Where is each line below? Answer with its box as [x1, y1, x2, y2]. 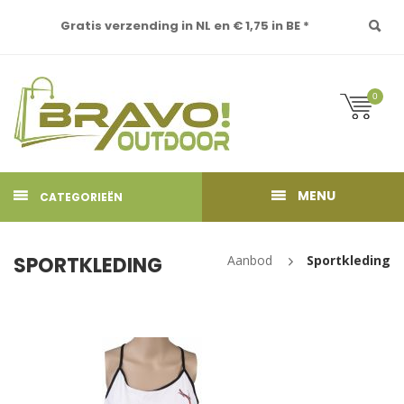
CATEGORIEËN [40, 189, 123, 205]
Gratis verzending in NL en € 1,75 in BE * [60, 17, 309, 34]
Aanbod [227, 252, 272, 269]
